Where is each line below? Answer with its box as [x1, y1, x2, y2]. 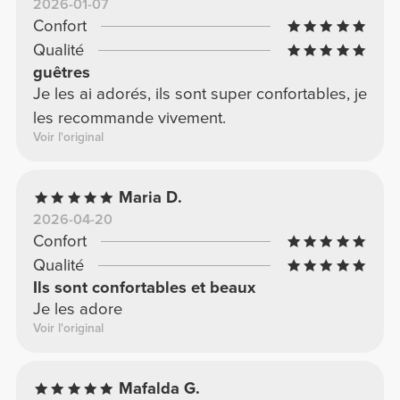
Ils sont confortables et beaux [32, 278, 255, 298]
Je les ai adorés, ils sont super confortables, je [32, 84, 367, 104]
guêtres [32, 62, 90, 83]
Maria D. [119, 187, 183, 208]
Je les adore [32, 299, 122, 320]
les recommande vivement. [32, 108, 226, 129]
